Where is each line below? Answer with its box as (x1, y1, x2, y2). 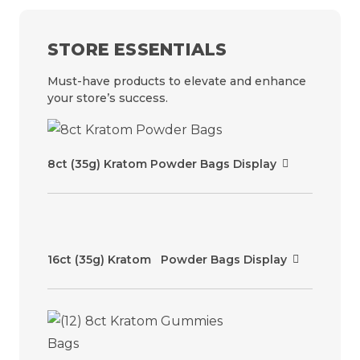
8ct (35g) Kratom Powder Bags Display (47, 156, 276, 171)
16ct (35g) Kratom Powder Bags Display (47, 252, 287, 267)
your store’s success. (47, 91, 168, 106)
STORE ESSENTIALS (47, 39, 227, 60)
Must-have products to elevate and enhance (47, 74, 306, 89)
